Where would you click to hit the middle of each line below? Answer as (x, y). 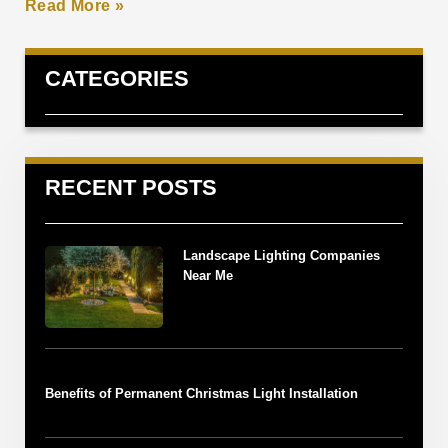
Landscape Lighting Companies (282, 255)
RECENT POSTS (131, 187)
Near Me (208, 275)
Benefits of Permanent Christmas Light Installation (201, 394)
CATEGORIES (117, 78)
